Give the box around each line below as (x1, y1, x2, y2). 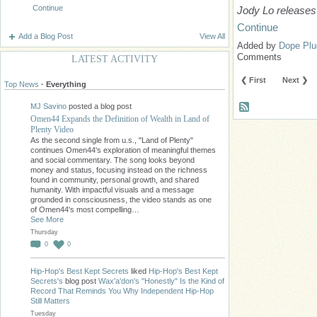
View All (200, 31, 225, 40)
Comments (237, 51, 282, 62)
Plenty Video (30, 124, 74, 134)
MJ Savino (30, 102, 67, 111)
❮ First (241, 75, 266, 84)
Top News (4, 79, 39, 88)
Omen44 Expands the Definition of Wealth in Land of (30, 113, 209, 124)
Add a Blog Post (18, 31, 73, 40)
